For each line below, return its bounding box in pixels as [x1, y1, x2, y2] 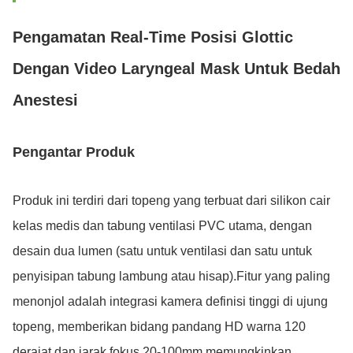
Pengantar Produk [13, 144, 135, 160]
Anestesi [13, 91, 78, 109]
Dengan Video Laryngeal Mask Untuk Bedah [13, 60, 340, 77]
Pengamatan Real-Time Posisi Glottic [13, 28, 293, 46]
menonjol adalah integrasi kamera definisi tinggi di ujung [13, 295, 328, 308]
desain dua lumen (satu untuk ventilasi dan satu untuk [13, 244, 312, 258]
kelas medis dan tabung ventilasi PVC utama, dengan [13, 219, 312, 232]
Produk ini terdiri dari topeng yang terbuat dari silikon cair [13, 194, 330, 207]
